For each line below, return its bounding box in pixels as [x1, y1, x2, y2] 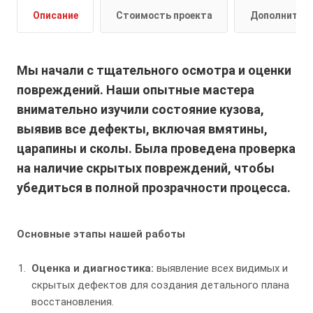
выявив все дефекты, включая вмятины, [17, 122, 268, 137]
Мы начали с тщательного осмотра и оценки [17, 63, 291, 78]
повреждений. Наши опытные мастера [17, 82, 254, 98]
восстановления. [31, 296, 114, 309]
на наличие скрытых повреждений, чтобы [17, 161, 275, 176]
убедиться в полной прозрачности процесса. [17, 180, 291, 196]
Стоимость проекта [116, 10, 212, 22]
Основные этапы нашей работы [17, 228, 185, 241]
